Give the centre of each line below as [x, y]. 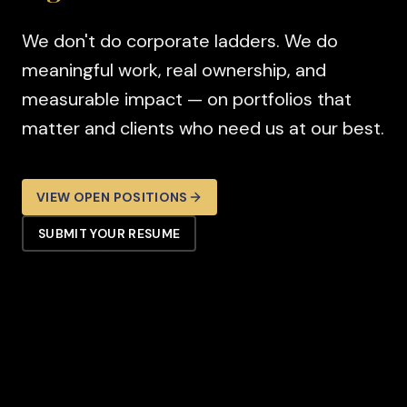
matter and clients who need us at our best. [203, 128]
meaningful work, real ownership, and [174, 69]
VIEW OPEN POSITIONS [112, 197]
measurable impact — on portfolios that [187, 99]
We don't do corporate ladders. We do [180, 40]
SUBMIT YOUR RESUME [109, 233]
